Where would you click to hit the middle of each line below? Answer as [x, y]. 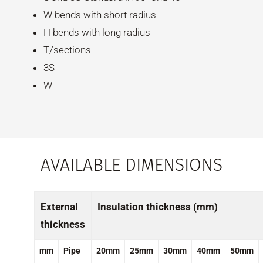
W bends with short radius [100, 15]
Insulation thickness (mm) [158, 206]
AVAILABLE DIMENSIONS [131, 165]
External [60, 206]
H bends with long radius [97, 33]
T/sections [67, 50]
